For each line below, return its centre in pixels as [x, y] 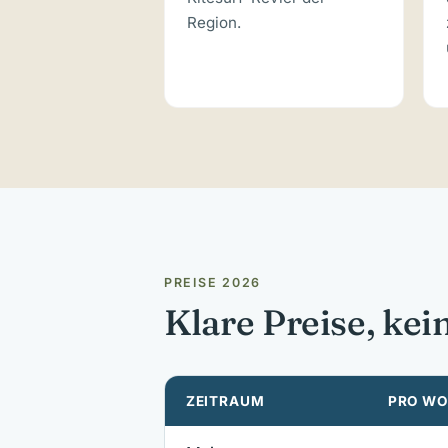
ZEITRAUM [225, 400]
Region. [214, 22]
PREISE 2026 [213, 283]
